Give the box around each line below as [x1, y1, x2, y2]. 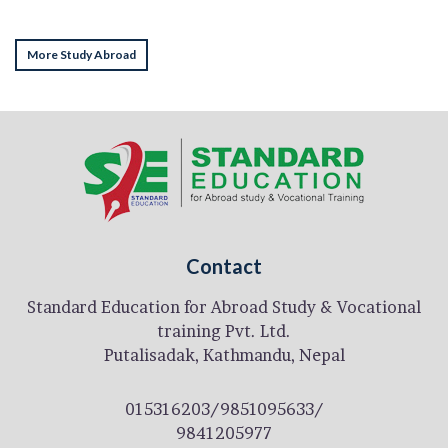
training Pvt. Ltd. [157, 321, 291, 341]
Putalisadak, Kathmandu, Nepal [103, 345, 345, 365]
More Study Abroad [27, 47, 136, 62]
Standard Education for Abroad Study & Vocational [27, 297, 421, 317]
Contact [186, 254, 262, 278]
